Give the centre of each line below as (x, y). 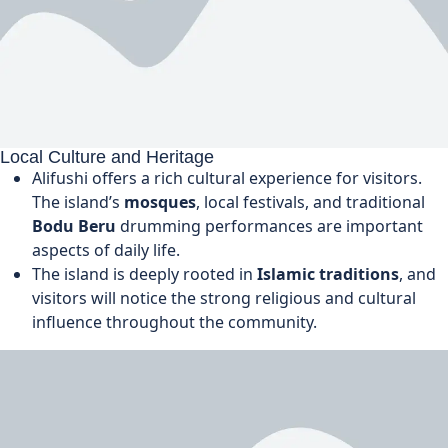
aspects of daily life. (106, 249)
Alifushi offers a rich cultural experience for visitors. (227, 177)
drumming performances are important (269, 225)
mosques (160, 201)
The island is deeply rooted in (144, 273)
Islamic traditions (328, 273)
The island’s (78, 201)
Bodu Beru (74, 225)
